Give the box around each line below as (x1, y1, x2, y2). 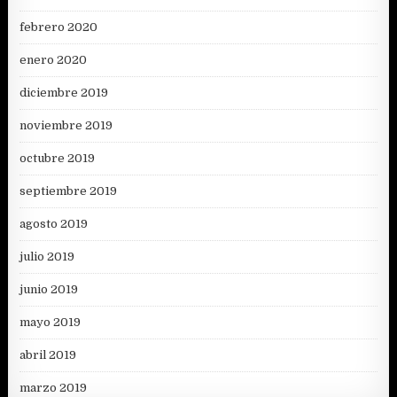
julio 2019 (19, 249, 75, 263)
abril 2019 (19, 347, 77, 362)
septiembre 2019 (19, 183, 118, 198)
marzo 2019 (19, 380, 88, 394)
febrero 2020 (19, 19, 98, 34)
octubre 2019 (19, 151, 96, 165)
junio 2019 (19, 282, 79, 296)
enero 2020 (19, 52, 88, 66)
